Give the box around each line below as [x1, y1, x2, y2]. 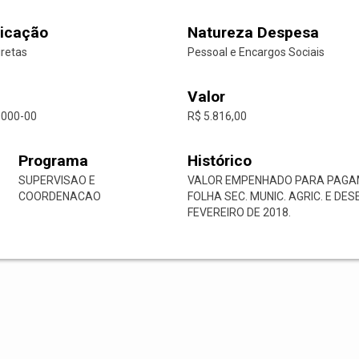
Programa [18, 151, 88, 171]
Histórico [187, 151, 252, 171]
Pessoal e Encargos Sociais [188, 46, 325, 59]
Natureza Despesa [188, 23, 319, 42]
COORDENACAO [18, 190, 101, 204]
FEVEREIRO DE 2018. [187, 206, 291, 220]
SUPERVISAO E [18, 174, 95, 188]
